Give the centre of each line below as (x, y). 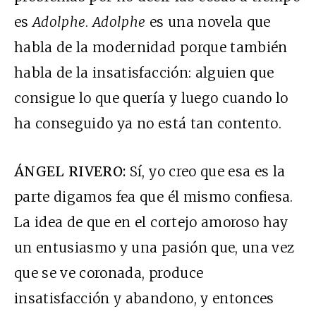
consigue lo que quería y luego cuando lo (151, 98)
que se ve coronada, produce (109, 273)
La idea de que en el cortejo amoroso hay (151, 223)
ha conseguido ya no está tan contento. (148, 124)
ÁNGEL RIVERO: (70, 172)
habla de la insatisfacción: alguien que (144, 73)
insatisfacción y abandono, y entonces (144, 299)
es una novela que (210, 22)
